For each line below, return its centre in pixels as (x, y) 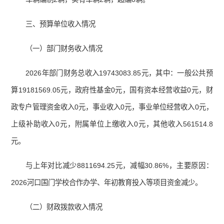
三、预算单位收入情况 (61, 24)
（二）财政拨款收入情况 (64, 207)
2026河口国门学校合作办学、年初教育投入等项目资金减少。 (107, 183)
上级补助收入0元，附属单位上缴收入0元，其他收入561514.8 (112, 124)
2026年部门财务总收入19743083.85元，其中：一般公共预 (119, 73)
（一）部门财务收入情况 (64, 49)
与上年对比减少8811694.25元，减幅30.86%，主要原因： (119, 166)
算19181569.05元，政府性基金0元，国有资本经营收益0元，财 (112, 90)
